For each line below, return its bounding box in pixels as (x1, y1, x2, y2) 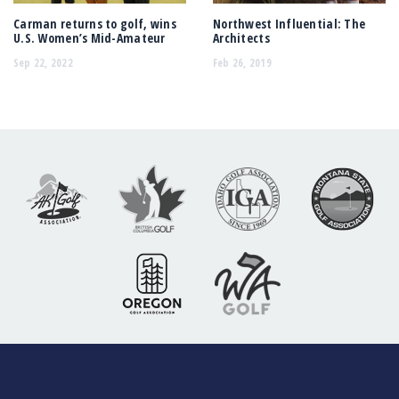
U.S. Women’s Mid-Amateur (13, 29, 166, 47)
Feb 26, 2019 (213, 54, 272, 70)
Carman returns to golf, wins (13, 15, 176, 33)
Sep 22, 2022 (13, 54, 73, 70)
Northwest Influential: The (213, 15, 366, 33)
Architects (213, 29, 270, 47)
